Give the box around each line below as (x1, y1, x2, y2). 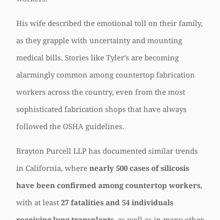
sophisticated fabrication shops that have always (16, 104, 187, 114)
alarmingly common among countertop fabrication (16, 70, 195, 80)
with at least (16, 197, 61, 207)
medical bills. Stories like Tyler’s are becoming (16, 53, 179, 62)
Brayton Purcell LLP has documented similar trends (16, 146, 198, 156)
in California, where (16, 163, 89, 173)
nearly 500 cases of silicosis (89, 163, 189, 173)
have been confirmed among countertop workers (16, 180, 200, 190)
